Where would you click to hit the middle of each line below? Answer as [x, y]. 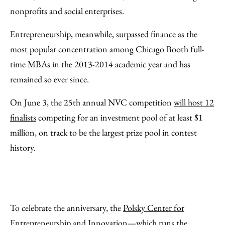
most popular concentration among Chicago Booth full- [107, 49]
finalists [23, 117]
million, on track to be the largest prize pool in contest [103, 132]
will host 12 [194, 102]
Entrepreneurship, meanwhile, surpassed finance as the [104, 34]
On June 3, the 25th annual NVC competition [92, 102]
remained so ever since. [49, 79]
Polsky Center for [154, 208]
